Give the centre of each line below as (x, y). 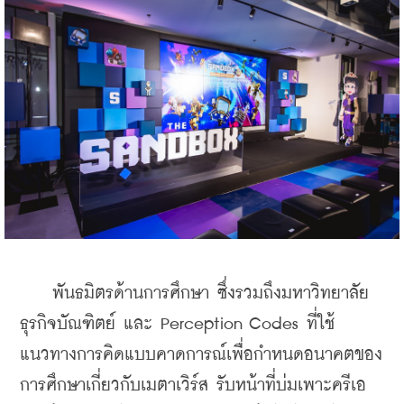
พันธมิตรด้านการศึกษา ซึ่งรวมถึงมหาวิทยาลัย (194, 294)
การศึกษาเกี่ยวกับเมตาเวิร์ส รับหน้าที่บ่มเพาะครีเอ (193, 386)
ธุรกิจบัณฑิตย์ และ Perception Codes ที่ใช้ (177, 325)
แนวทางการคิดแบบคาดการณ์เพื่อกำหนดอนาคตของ (201, 355)
